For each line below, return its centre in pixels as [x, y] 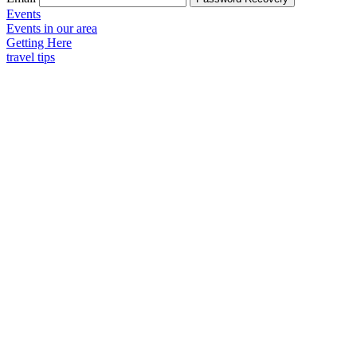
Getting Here [39, 42]
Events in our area [52, 28]
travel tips [31, 57]
